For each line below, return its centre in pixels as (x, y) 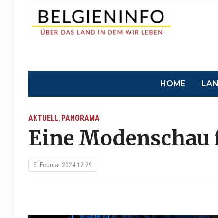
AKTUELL (43, 118)
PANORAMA (80, 118)
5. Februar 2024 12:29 (63, 165)
